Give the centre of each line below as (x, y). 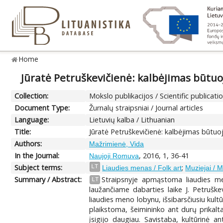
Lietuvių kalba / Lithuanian (132, 119)
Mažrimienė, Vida (117, 144)
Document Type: (42, 108)
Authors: (28, 143)
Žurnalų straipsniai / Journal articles (146, 108)
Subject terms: (39, 167)
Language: (32, 119)
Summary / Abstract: (48, 179)
